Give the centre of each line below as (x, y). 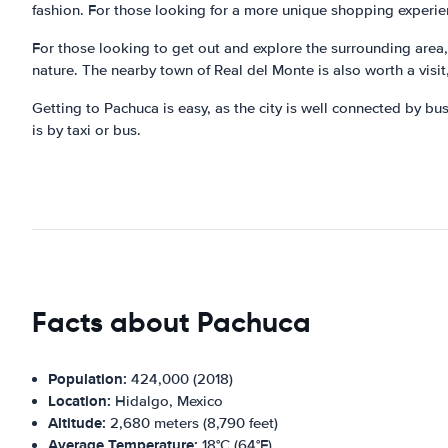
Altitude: (77, 422)
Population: (87, 378)
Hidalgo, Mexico (167, 400)
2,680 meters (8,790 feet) (192, 422)
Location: (79, 400)
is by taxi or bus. (86, 129)
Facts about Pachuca (171, 322)
